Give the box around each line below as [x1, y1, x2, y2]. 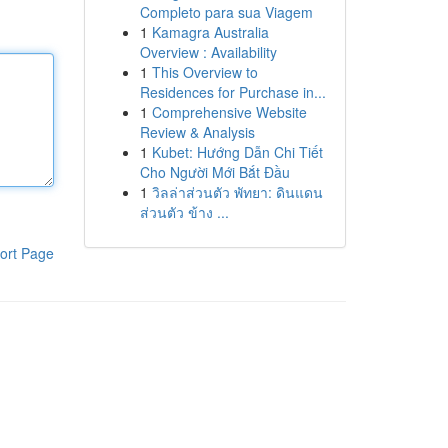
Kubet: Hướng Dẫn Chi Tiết [151, 142, 323, 162]
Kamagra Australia [151, 22, 269, 42]
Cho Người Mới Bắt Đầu [139, 162, 290, 182]
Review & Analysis [139, 122, 255, 142]
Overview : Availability [139, 42, 277, 62]
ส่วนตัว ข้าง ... [139, 202, 229, 222]
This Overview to [151, 62, 258, 82]
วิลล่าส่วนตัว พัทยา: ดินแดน [151, 182, 323, 202]
